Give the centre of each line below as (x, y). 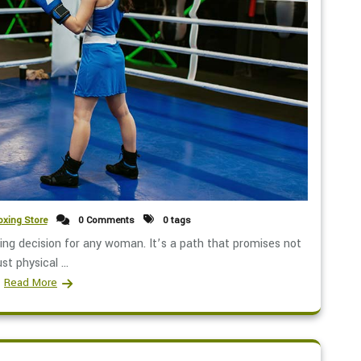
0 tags (175, 220)
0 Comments (105, 220)
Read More (31, 282)
